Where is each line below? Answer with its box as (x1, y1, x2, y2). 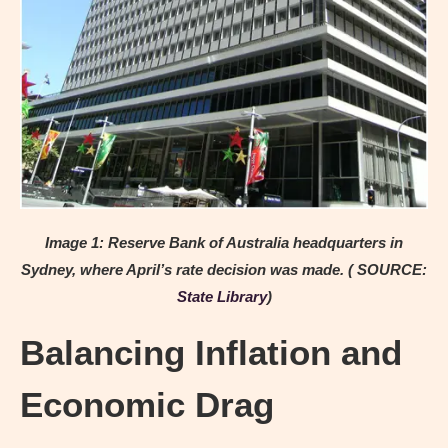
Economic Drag (20, 385, 274, 425)
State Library (176, 288, 267, 306)
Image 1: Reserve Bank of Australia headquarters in (45, 234, 403, 252)
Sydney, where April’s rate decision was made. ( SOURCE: (21, 261, 427, 279)
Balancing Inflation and (20, 333, 402, 373)
